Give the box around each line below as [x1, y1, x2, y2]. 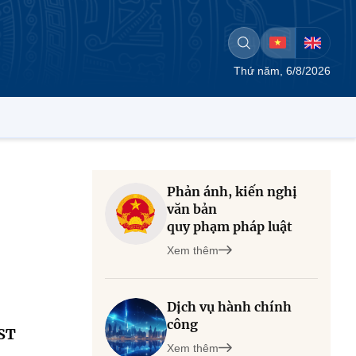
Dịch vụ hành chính [167, 299, 292, 315]
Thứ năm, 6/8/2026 [234, 64, 331, 77]
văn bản [167, 201, 217, 217]
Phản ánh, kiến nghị [167, 184, 297, 199]
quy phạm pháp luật [167, 219, 292, 234]
